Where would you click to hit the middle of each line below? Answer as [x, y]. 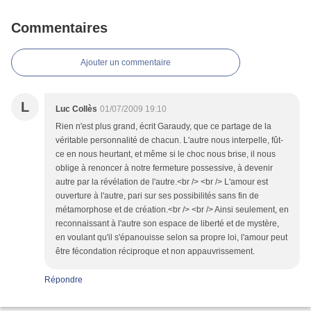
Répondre [64, 280]
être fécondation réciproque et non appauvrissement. [155, 251]
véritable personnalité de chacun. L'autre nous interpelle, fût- [169, 140]
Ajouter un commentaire [126, 62]
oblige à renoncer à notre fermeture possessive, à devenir [164, 168]
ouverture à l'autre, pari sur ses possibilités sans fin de [157, 196]
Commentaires [59, 28]
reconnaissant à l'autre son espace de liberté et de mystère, [167, 224]
